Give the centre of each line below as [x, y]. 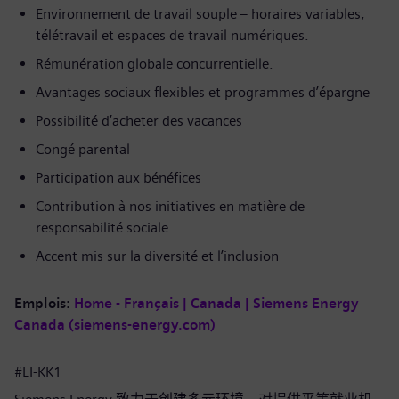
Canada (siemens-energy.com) [115, 325]
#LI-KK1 [38, 372]
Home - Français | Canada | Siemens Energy [216, 303]
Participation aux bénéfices [126, 178]
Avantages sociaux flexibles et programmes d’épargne [208, 92]
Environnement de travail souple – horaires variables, [200, 14]
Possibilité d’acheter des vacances [144, 121]
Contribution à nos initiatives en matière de [170, 206]
